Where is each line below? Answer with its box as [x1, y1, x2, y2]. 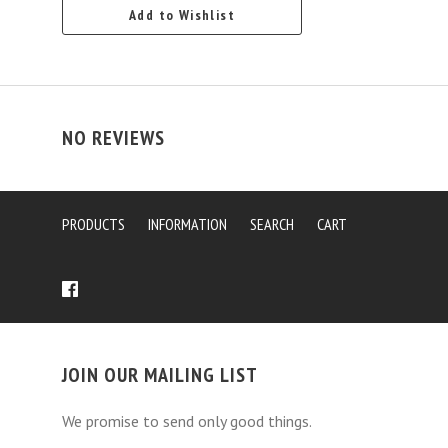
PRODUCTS [62, 213, 125, 234]
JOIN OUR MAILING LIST [62, 361, 258, 388]
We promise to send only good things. [62, 410, 312, 431]
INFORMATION [148, 213, 227, 234]
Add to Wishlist [129, 5, 235, 24]
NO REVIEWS [62, 124, 165, 151]
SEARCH [250, 213, 294, 234]
